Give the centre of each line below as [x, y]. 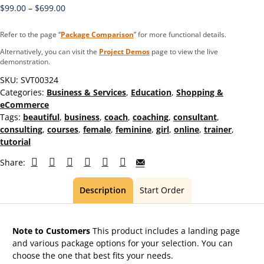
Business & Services [86, 92]
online [187, 129]
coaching [151, 117]
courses [63, 129]
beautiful [41, 117]
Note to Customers [52, 231]
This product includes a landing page [165, 231]
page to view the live [184, 51]
